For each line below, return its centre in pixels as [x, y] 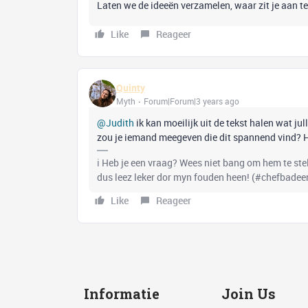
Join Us [248, 294]
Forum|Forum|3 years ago [191, 101]
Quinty [131, 87]
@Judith [115, 123]
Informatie [122, 294]
